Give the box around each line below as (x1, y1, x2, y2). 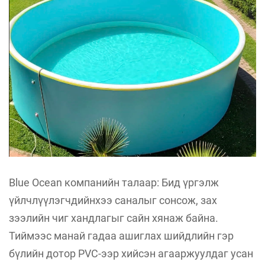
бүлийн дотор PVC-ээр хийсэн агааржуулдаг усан (9, 247, 253, 260)
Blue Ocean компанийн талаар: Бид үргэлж (9, 176, 219, 189)
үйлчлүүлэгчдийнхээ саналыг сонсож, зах (9, 194, 217, 207)
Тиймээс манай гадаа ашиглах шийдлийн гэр (9, 230, 234, 243)
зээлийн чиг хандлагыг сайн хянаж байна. (9, 212, 218, 225)
